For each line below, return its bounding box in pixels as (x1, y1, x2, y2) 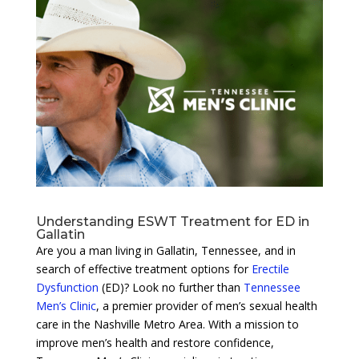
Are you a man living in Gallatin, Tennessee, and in (35, 242, 296, 258)
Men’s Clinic (35, 297, 96, 313)
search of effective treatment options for (35, 260, 252, 276)
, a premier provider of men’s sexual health (95, 297, 317, 313)
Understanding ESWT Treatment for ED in (35, 213, 309, 229)
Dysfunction (35, 279, 99, 295)
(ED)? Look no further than (98, 279, 244, 295)
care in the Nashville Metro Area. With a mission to (35, 316, 299, 332)
